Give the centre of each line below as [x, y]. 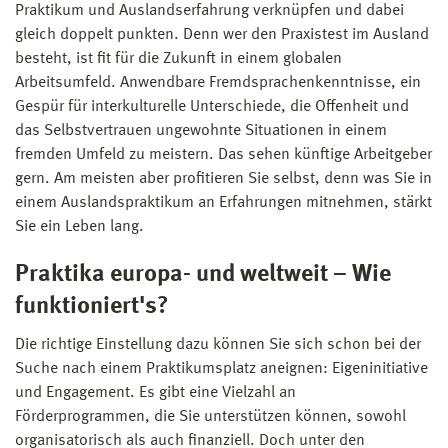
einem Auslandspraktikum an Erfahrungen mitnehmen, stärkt [223, 202]
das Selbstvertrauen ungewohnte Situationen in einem [201, 130]
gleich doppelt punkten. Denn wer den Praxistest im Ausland [222, 34]
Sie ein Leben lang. [79, 226]
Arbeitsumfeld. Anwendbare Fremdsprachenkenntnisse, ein [218, 82]
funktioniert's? [92, 306]
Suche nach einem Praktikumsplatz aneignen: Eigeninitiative [221, 368]
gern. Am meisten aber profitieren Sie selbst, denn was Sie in [223, 178]
